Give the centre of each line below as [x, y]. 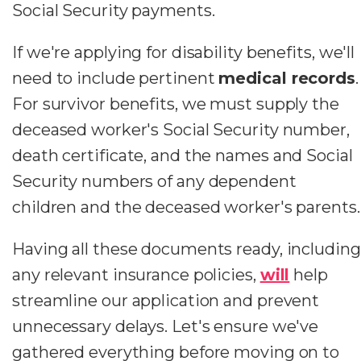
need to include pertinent [116, 78]
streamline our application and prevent [166, 300]
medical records [287, 78]
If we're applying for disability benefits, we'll [184, 52]
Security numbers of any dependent [154, 181]
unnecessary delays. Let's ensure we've [166, 326]
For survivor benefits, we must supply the [176, 104]
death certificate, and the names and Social [183, 155]
